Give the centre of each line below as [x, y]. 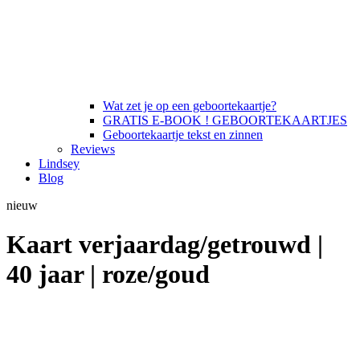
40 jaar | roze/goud [108, 274]
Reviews [93, 149]
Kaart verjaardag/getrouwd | [165, 245]
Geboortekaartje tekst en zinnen [183, 135]
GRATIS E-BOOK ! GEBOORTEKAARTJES [225, 120]
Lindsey [59, 164]
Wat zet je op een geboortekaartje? [190, 106]
